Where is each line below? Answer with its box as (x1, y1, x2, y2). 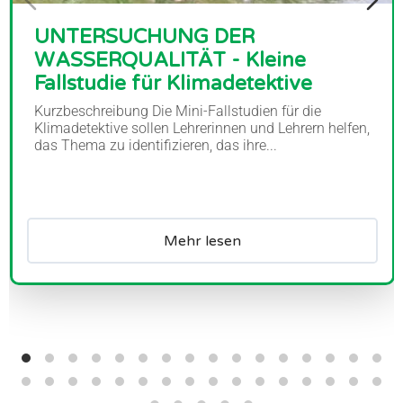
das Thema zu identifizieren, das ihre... (34, 136, 277, 154)
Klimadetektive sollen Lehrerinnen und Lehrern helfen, (34, 119, 370, 137)
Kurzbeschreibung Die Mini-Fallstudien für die (34, 102, 321, 120)
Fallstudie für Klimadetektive (34, 71, 312, 96)
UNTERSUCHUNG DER (34, 24, 255, 49)
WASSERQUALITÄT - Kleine (34, 48, 306, 73)
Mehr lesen (164, 232, 241, 251)
